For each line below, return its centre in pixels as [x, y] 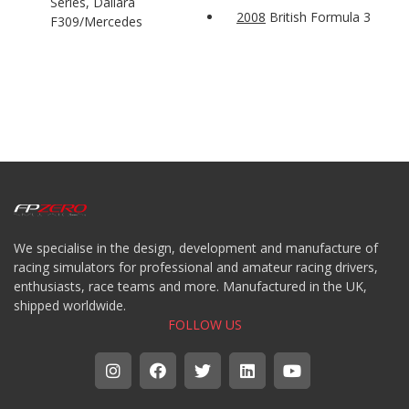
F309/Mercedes [96, 21]
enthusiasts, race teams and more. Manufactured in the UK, [190, 286]
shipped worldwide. [70, 305]
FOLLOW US [204, 324]
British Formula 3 [318, 16]
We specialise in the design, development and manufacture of [196, 247]
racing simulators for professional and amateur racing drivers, [196, 267]
